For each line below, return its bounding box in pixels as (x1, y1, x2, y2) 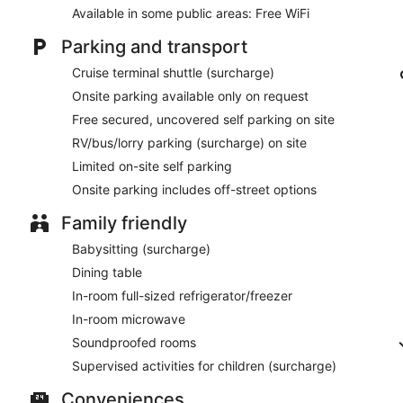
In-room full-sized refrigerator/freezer (72, 287, 292, 303)
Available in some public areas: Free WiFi (72, 4, 309, 21)
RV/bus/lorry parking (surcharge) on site (72, 134, 307, 150)
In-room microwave (72, 310, 185, 327)
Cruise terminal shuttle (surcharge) (72, 64, 274, 80)
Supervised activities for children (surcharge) (72, 357, 336, 373)
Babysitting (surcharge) (72, 240, 210, 256)
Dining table (72, 264, 142, 280)
